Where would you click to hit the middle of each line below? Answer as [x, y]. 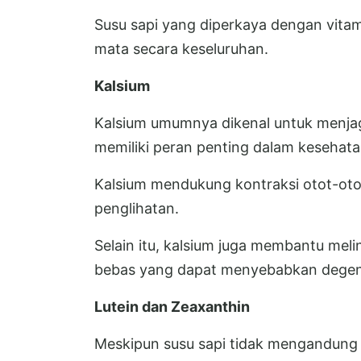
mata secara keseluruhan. [181, 49]
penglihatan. [137, 209]
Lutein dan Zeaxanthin [172, 307]
